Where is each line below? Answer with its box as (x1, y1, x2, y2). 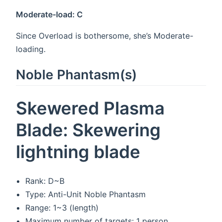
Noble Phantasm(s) (16, 66, 137, 83)
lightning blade (16, 141, 140, 163)
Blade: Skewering (16, 119, 161, 141)
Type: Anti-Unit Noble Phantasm (25, 189, 146, 200)
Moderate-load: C (16, 9, 83, 19)
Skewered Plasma (16, 97, 165, 119)
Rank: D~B (25, 176, 65, 186)
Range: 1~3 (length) (25, 203, 99, 213)
